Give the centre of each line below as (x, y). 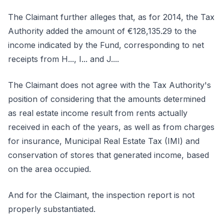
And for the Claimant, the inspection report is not (101, 195)
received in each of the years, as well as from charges (111, 127)
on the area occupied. (49, 169)
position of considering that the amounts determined (107, 99)
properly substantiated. (52, 209)
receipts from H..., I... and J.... (63, 59)
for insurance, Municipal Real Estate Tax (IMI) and (104, 141)
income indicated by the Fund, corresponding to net (106, 45)
